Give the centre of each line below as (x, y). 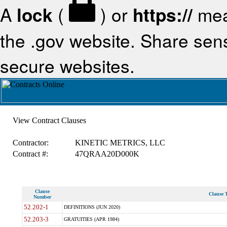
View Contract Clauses (49, 120)
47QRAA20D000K (107, 154)
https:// (163, 15)
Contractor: (30, 143)
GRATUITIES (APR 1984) (91, 219)
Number (42, 197)
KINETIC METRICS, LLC (120, 143)
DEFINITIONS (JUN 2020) (92, 207)
